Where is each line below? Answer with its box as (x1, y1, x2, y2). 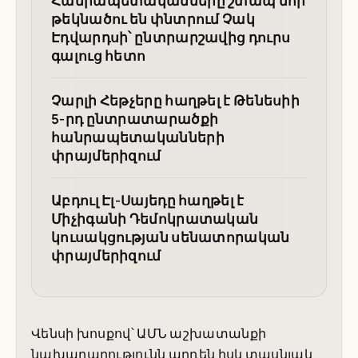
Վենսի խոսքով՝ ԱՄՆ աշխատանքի (31, 324, 267, 343)
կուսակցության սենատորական (51, 228, 290, 247)
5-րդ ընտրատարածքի (51, 109, 219, 129)
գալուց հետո (51, 46, 146, 66)
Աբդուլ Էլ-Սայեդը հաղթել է (51, 191, 245, 210)
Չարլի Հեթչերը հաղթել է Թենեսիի (51, 91, 300, 110)
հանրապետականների (51, 128, 225, 147)
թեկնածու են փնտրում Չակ (51, 10, 255, 29)
